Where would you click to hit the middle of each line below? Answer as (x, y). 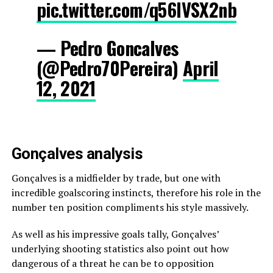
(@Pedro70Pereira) (109, 68)
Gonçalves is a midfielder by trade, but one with (116, 178)
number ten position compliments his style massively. (130, 207)
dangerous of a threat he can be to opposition (112, 263)
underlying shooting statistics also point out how (120, 248)
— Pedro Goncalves (107, 48)
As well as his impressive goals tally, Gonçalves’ (115, 234)
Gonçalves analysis (77, 153)
